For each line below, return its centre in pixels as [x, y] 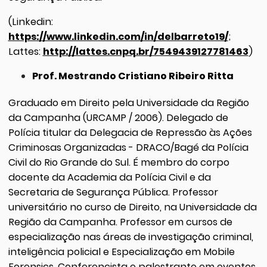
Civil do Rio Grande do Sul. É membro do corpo [119, 162]
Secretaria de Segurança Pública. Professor [113, 192]
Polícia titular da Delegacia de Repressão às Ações [130, 132]
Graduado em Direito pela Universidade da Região [128, 103]
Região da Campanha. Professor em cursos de [120, 222]
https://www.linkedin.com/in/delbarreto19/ [118, 36]
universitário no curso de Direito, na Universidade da [132, 207]
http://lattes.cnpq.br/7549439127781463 [145, 51]
